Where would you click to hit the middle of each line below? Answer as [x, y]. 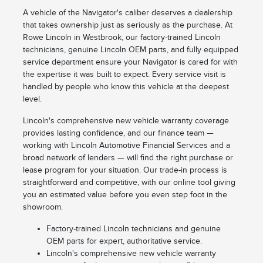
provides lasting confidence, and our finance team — [118, 133]
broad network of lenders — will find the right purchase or [128, 158]
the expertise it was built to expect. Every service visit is [124, 75]
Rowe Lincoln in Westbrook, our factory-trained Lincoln [122, 38]
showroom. [43, 207]
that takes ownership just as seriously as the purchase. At [127, 25]
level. [32, 99]
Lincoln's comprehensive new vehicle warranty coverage [126, 121]
